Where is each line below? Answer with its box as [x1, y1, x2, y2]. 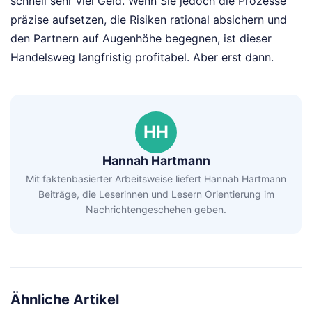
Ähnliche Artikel [10, 291, 119, 309]
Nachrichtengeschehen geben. [86, 203, 226, 216]
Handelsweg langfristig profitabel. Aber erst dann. [10, 50, 274, 65]
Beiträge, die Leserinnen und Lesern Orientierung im [38, 188, 274, 201]
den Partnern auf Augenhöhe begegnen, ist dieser [10, 31, 272, 46]
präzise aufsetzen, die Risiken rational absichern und [10, 13, 287, 27]
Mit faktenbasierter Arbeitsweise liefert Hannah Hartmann [26, 173, 286, 185]
